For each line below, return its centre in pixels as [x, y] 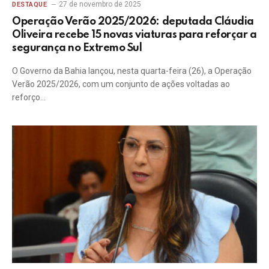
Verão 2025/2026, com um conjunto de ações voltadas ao [121, 84]
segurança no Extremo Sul [77, 48]
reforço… [29, 97]
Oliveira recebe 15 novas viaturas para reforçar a [134, 35]
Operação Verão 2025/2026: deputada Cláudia [133, 21]
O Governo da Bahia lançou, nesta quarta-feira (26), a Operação [132, 71]
